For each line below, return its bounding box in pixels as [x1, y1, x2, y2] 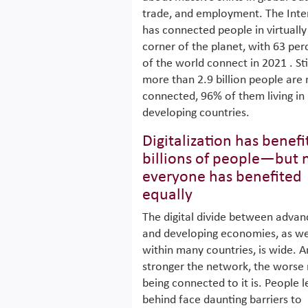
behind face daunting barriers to [142, 294, 302, 307]
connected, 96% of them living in [142, 90, 305, 103]
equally [142, 187, 192, 203]
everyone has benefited [142, 169, 302, 186]
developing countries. [142, 107, 250, 120]
